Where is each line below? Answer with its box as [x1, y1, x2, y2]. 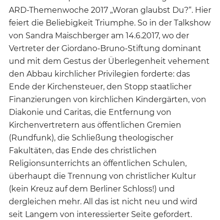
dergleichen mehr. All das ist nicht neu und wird [9, 196, 197, 206]
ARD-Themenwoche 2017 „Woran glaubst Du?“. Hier [9, 5, 211, 15]
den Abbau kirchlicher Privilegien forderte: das [9, 69, 190, 79]
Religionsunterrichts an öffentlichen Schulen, [9, 158, 187, 168]
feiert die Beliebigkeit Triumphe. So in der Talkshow [9, 18, 211, 27]
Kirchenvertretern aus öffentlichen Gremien [9, 120, 181, 130]
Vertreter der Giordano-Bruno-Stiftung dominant [9, 43, 201, 53]
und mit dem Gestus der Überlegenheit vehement [9, 56, 210, 66]
